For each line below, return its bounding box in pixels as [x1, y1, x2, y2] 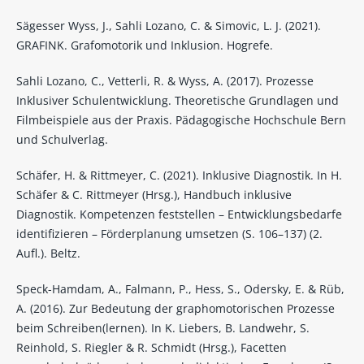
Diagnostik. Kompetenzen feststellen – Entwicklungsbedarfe [15, 206, 342, 223]
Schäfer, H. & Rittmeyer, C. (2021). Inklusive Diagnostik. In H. [15, 167, 342, 184]
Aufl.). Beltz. [15, 245, 80, 262]
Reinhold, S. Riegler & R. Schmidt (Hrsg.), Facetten [15, 340, 287, 356]
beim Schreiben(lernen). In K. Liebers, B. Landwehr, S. [15, 320, 310, 336]
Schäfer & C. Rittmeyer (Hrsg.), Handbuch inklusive [15, 187, 292, 203]
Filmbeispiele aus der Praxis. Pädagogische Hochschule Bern [15, 112, 346, 128]
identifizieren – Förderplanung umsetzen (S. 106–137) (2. [15, 226, 323, 242]
